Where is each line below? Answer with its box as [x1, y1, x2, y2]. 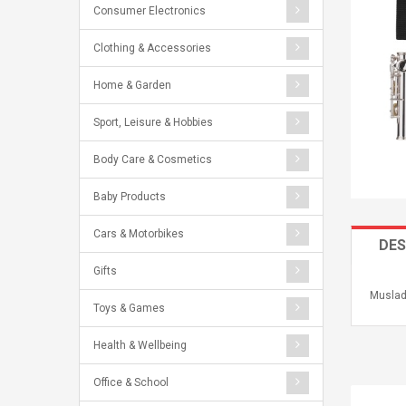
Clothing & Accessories [93, 42, 211, 54]
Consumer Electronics [93, 5, 206, 17]
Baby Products [93, 190, 166, 203]
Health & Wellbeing [93, 339, 187, 352]
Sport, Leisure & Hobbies [93, 116, 213, 129]
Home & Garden [93, 79, 171, 92]
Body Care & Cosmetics [93, 153, 212, 166]
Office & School [93, 376, 169, 389]
